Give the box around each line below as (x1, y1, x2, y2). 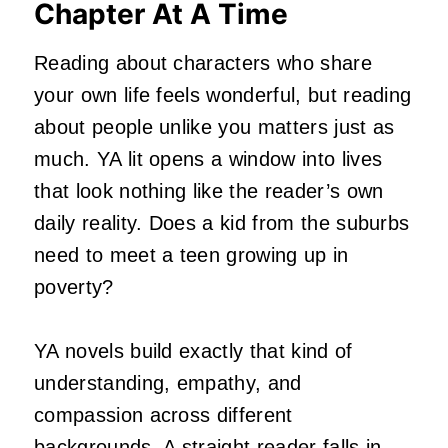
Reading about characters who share (34, 52, 372, 75)
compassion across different (34, 404, 293, 427)
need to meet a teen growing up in (34, 244, 349, 267)
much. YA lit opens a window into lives (34, 148, 383, 171)
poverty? (34, 276, 114, 299)
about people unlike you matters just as (34, 116, 395, 139)
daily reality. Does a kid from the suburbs (34, 212, 410, 235)
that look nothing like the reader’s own (34, 180, 384, 203)
